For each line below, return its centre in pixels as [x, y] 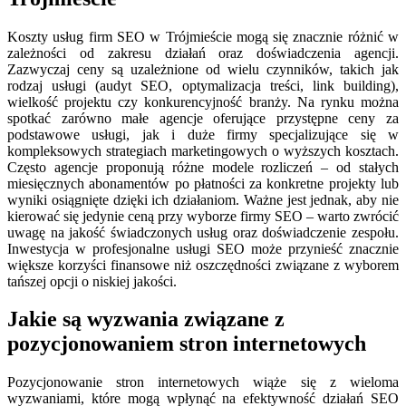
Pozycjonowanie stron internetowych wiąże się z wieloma [203, 382]
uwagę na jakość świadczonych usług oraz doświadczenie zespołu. [203, 232]
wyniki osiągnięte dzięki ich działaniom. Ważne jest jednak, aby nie [203, 199]
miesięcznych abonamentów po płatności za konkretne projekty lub [203, 183]
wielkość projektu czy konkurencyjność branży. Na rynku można [203, 101]
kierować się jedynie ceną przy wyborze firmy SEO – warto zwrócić [203, 216]
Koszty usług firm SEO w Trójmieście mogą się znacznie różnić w [203, 36]
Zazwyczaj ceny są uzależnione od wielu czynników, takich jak [203, 69]
